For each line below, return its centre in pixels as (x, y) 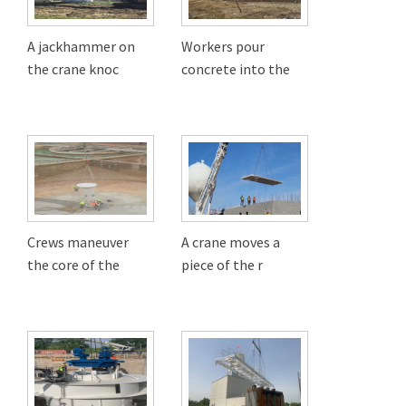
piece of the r (222, 265)
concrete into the (236, 69)
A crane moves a (231, 242)
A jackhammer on (81, 47)
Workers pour (223, 47)
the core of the (73, 265)
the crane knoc (73, 69)
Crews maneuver (78, 242)
